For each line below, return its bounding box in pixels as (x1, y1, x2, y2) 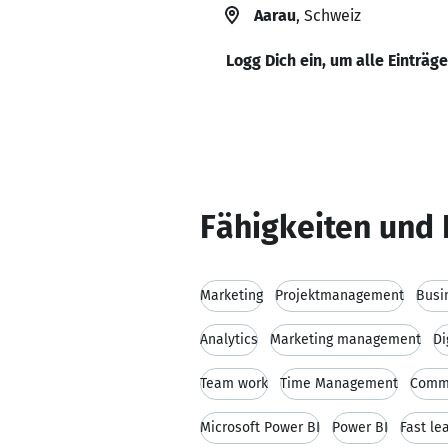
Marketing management (270, 331, 421, 348)
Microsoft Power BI (200, 419, 320, 436)
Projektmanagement (275, 287, 404, 304)
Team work (200, 375, 268, 392)
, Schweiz (296, 6, 361, 25)
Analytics (200, 331, 258, 348)
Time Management (280, 375, 398, 392)
